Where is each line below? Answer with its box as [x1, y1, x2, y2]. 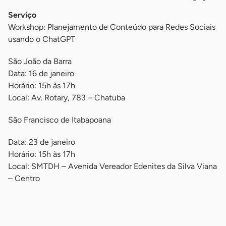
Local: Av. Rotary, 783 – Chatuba [8, 93, 125, 102]
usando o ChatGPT [8, 34, 75, 44]
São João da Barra [8, 56, 72, 66]
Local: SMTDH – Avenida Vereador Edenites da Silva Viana [8, 161, 217, 171]
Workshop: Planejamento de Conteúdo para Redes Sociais [8, 22, 215, 32]
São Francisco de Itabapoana [8, 115, 111, 125]
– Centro [8, 174, 40, 183]
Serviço [8, 10, 36, 20]
